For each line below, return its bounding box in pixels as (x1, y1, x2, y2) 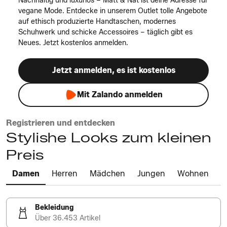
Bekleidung (35, 203, 73, 212)
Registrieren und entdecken (6, 118, 115, 128)
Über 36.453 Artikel (35, 214, 100, 222)
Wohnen (177, 169, 209, 178)
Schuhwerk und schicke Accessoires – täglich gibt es (18, 28, 193, 36)
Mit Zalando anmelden (77, 90, 163, 99)
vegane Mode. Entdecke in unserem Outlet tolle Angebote (18, 7, 207, 15)
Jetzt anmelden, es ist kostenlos (52, 65, 175, 75)
